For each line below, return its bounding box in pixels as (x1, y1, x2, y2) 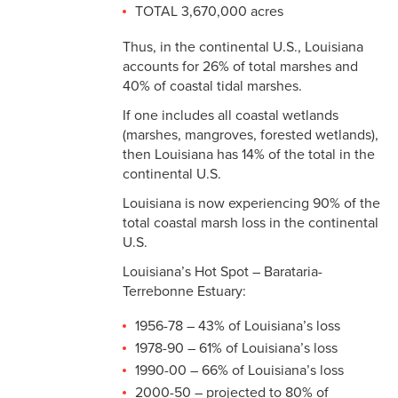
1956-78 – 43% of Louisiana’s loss (135, 317, 340, 336)
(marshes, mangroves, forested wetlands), (123, 126, 378, 145)
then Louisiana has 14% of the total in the (123, 146, 375, 164)
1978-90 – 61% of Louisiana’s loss (135, 339, 338, 358)
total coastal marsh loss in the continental (123, 214, 378, 233)
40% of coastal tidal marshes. (123, 77, 302, 96)
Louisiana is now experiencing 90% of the (123, 195, 380, 213)
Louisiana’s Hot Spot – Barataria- (123, 263, 322, 282)
